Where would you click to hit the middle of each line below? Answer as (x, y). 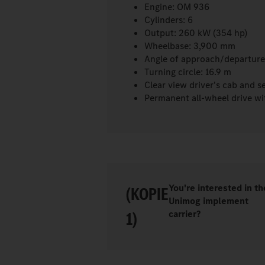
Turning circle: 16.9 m (188, 72)
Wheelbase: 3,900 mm (190, 46)
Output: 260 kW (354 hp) (195, 33)
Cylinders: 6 (168, 20)
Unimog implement (209, 201)
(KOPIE (148, 194)
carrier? (185, 214)
